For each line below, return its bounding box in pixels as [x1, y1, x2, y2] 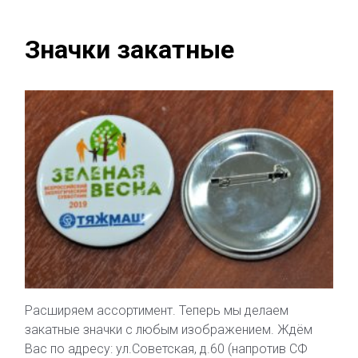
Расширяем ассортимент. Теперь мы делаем [25, 303, 288, 319]
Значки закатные [25, 34, 234, 65]
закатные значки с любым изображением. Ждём [25, 322, 312, 338]
